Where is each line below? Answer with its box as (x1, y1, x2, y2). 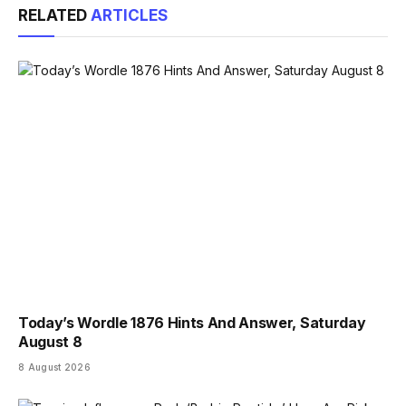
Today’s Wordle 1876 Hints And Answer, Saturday (18, 313, 366, 332)
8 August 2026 (18, 361, 91, 372)
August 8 (18, 332, 82, 351)
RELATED (18, 5, 91, 24)
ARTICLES (91, 5, 168, 24)
